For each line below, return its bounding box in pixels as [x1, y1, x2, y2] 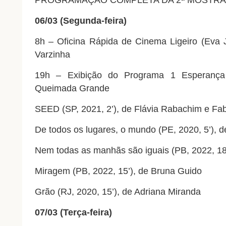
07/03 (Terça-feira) [34, 207, 112, 218]
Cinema [135, 36, 167, 47]
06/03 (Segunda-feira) [34, 16, 127, 26]
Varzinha [34, 49, 70, 60]
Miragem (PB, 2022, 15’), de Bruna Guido [34, 166, 202, 177]
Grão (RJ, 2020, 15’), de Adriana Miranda [34, 187, 201, 197]
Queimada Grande [34, 83, 109, 94]
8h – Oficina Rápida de [34, 36, 136, 47]
